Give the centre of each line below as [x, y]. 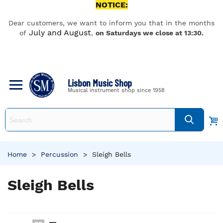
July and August [60, 33]
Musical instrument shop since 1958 [116, 90]
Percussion [59, 154]
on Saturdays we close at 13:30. [150, 33]
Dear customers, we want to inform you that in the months [111, 23]
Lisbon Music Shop [100, 82]
